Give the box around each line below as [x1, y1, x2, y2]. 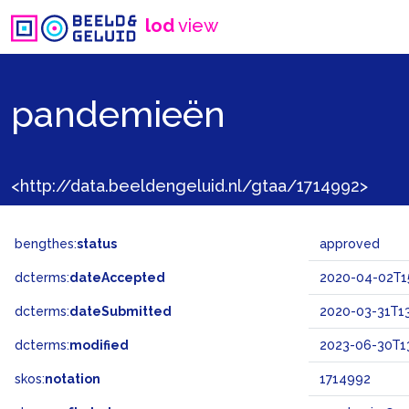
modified [69, 338, 129, 352]
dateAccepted [69, 270, 165, 285]
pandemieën [11, 91, 225, 135]
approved [320, 236, 380, 251]
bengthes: [15, 236, 77, 251]
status [77, 236, 117, 251]
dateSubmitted [69, 304, 172, 319]
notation [45, 372, 100, 386]
